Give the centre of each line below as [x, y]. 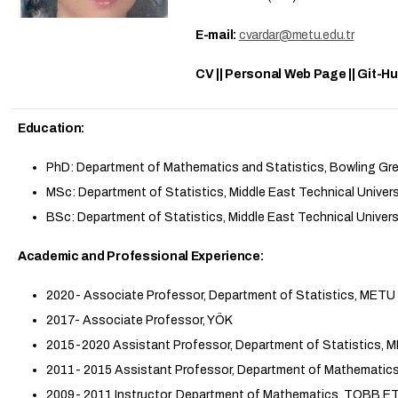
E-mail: [216, 35]
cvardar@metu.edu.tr [296, 35]
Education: [52, 128]
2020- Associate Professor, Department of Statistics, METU [221, 295]
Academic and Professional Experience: [141, 256]
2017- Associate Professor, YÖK [139, 320]
